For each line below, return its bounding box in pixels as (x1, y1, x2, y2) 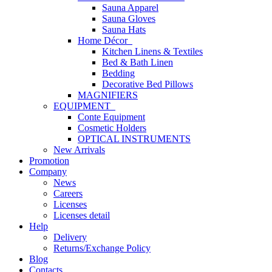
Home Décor (78, 35, 132, 46)
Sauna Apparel (102, 2, 158, 13)
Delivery (53, 232, 87, 242)
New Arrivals (53, 144, 105, 155)
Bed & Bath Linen (102, 57, 173, 67)
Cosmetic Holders (78, 123, 146, 133)
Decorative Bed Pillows (102, 79, 193, 89)
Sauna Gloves (102, 13, 155, 24)
